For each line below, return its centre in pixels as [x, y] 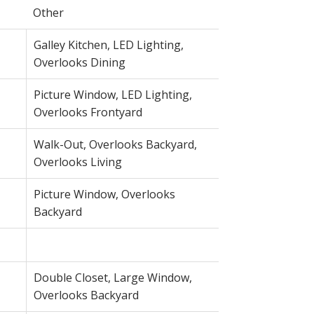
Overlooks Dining [79, 62]
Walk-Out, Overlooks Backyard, [115, 144]
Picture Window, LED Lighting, [112, 94]
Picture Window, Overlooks [104, 194]
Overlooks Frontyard [88, 112]
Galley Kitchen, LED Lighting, [108, 45]
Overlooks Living [77, 162]
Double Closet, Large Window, [112, 277]
